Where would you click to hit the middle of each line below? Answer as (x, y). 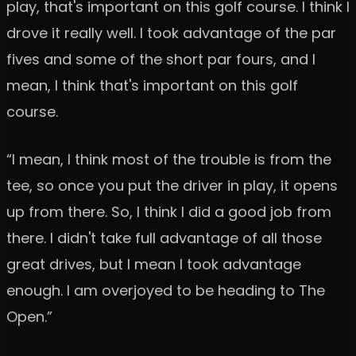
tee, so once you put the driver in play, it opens (172, 186)
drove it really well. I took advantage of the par (171, 33)
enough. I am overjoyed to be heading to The (166, 291)
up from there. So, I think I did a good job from (169, 212)
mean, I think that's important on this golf (152, 86)
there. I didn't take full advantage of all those (164, 238)
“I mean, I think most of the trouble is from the (169, 160)
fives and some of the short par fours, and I (161, 60)
